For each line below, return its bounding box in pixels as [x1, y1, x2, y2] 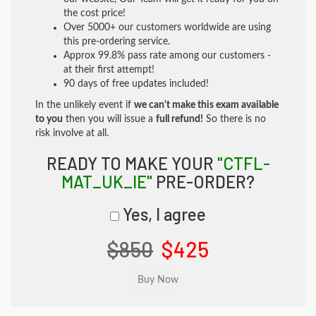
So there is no [203, 114, 266, 124]
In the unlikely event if [35, 100, 134, 110]
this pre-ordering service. [63, 37, 170, 47]
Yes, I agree [119, 204, 206, 224]
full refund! [156, 114, 203, 124]
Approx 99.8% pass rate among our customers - [63, 51, 271, 61]
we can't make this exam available [134, 100, 279, 110]
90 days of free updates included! [63, 79, 209, 89]
